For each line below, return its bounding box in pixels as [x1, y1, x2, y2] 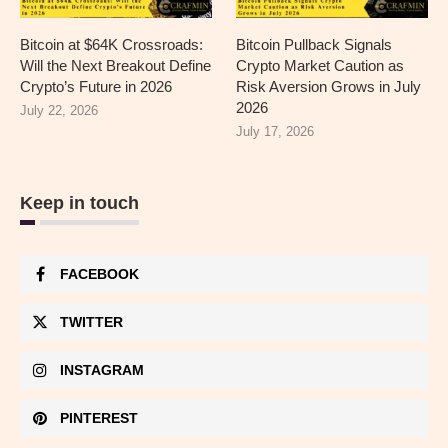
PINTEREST [60, 409, 138, 426]
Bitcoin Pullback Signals [236, 35, 393, 53]
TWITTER [60, 313, 123, 330]
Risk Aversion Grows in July [236, 77, 422, 95]
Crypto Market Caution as [236, 56, 405, 74]
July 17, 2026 [236, 123, 315, 139]
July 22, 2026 [20, 102, 98, 118]
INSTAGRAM [60, 361, 144, 378]
